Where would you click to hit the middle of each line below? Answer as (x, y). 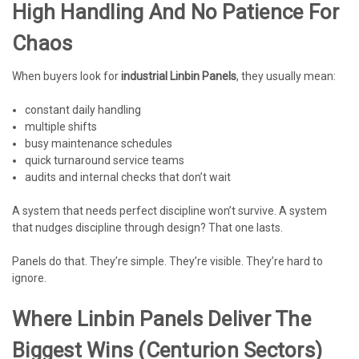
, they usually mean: (286, 76)
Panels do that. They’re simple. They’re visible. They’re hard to (167, 261)
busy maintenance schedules (99, 143)
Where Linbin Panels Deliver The (161, 319)
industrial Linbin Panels (179, 76)
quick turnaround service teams (105, 160)
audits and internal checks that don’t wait (128, 177)
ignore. (29, 278)
